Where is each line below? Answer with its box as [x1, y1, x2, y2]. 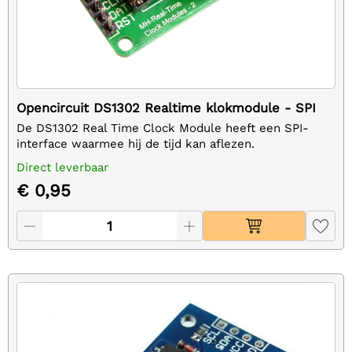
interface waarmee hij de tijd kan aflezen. [16, 136, 255, 151]
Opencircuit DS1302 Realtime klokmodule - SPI [16, 100, 316, 115]
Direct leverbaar [16, 159, 108, 174]
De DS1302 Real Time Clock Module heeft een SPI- [16, 120, 309, 135]
